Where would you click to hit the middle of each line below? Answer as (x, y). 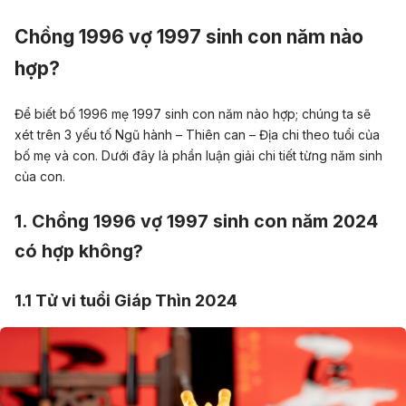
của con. (40, 176)
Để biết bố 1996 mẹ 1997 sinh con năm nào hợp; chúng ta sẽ (193, 113)
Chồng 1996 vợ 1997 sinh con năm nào (189, 36)
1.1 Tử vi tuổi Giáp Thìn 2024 (126, 300)
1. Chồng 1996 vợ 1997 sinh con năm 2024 (196, 222)
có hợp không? (79, 251)
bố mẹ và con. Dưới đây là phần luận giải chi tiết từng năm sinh (198, 155)
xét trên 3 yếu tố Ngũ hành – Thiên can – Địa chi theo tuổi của (197, 134)
